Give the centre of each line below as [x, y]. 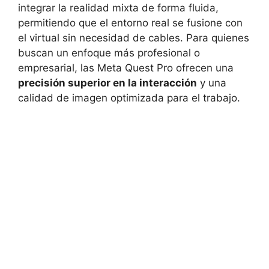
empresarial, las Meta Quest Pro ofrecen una [126, 68]
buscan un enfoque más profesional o [109, 53]
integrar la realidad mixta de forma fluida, [118, 8]
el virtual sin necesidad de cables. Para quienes [134, 38]
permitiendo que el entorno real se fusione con [130, 23]
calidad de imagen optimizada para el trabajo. [129, 98]
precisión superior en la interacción [107, 83]
